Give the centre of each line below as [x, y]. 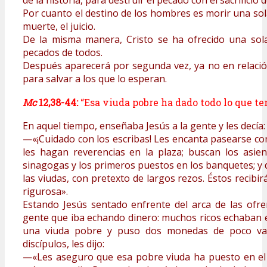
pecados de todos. [63, 53]
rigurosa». [45, 192]
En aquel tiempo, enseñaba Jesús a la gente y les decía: [144, 126]
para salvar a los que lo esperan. [95, 79]
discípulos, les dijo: [63, 244]
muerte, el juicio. [59, 27]
